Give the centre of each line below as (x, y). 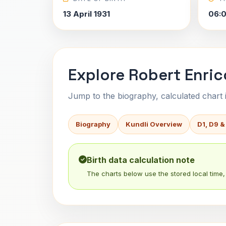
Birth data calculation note (141, 160)
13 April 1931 (87, 14)
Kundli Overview (154, 124)
